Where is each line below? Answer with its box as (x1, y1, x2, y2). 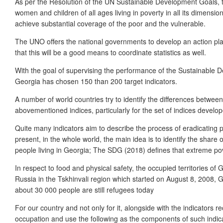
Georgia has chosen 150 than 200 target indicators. (15, 76, 177, 87)
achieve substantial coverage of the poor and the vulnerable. (15, 18, 206, 29)
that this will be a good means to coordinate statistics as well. (15, 47, 206, 58)
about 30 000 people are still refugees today (15, 185, 154, 195)
